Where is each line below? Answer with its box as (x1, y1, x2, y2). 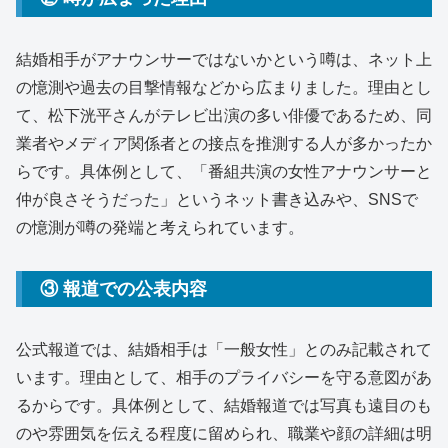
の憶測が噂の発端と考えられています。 (16, 218, 304, 236)
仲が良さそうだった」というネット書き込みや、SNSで (16, 190, 418, 208)
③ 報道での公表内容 (40, 278, 207, 299)
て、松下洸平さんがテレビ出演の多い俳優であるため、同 (16, 106, 432, 124)
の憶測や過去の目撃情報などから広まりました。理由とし (16, 78, 432, 96)
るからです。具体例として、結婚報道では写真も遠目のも (16, 397, 432, 415)
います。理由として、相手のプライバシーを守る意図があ (16, 369, 432, 387)
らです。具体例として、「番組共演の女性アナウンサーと (16, 162, 432, 180)
